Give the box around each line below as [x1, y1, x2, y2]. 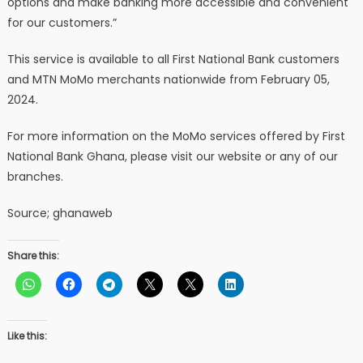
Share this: [6, 249, 59, 263]
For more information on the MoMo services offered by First [6, 128, 345, 144]
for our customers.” [6, 15, 117, 31]
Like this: [6, 329, 47, 343]
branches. [6, 169, 63, 185]
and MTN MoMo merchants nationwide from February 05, [6, 71, 330, 88]
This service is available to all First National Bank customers [6, 51, 340, 67]
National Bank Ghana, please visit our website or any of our [6, 148, 338, 164]
